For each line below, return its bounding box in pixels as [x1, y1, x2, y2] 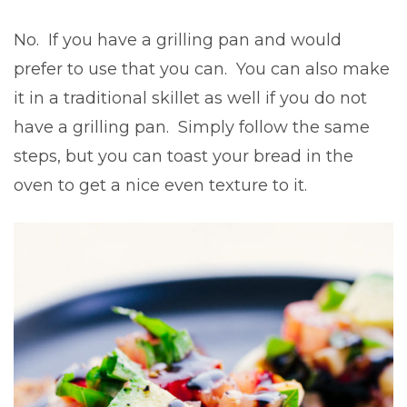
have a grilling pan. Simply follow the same [14, 116, 370, 137]
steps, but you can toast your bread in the [14, 145, 353, 166]
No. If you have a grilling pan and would [14, 29, 342, 50]
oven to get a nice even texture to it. [14, 174, 307, 195]
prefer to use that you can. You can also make [14, 58, 390, 79]
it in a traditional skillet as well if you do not [14, 87, 367, 108]
